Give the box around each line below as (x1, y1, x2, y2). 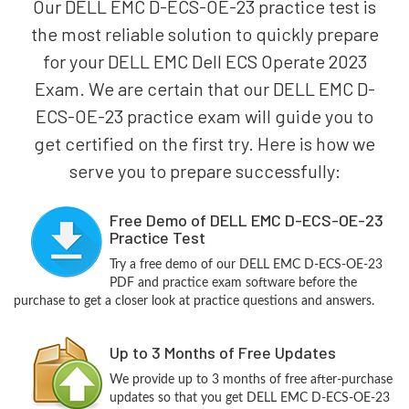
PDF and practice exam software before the (109, 277, 357, 289)
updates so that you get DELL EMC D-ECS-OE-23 (109, 392, 390, 404)
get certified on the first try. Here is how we (34, 132, 375, 154)
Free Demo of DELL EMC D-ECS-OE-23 (109, 210, 383, 230)
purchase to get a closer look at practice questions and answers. (14, 295, 374, 308)
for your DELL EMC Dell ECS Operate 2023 (42, 50, 367, 72)
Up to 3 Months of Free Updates (109, 342, 336, 362)
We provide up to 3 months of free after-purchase (109, 373, 393, 386)
